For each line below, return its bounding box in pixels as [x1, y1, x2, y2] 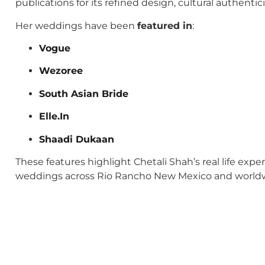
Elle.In [39, 111, 69, 122]
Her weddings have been [15, 20, 137, 31]
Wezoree [39, 65, 83, 77]
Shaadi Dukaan [39, 133, 114, 145]
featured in [137, 20, 192, 31]
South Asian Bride [39, 88, 128, 99]
